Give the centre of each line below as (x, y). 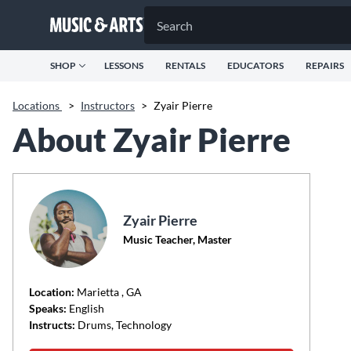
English (85, 308)
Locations (37, 105)
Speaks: (48, 308)
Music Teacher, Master (177, 239)
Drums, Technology (123, 325)
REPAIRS (325, 65)
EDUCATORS (255, 65)
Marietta (99, 292)
